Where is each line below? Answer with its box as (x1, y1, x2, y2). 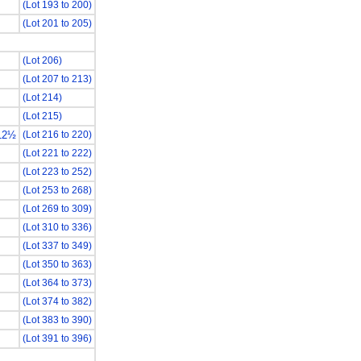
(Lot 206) (22, 55, 62, 66)
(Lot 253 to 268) (22, 185, 92, 196)
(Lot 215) (22, 110, 62, 122)
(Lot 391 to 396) (22, 333, 92, 344)
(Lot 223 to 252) (22, 166, 92, 177)
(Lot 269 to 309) (22, 203, 92, 214)
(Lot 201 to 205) (22, 18, 92, 29)
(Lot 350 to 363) (22, 259, 92, 270)
